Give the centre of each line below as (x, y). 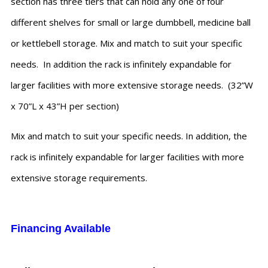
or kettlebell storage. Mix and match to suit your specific (127, 43)
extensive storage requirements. (79, 178)
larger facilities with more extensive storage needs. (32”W (132, 85)
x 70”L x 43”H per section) (65, 106)
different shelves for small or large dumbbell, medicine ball (131, 22)
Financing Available (61, 229)
